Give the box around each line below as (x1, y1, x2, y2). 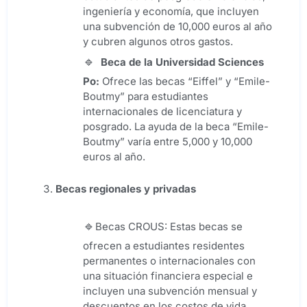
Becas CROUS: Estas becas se (95, 220, 243, 233)
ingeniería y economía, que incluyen (83, 5, 259, 18)
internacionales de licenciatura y (83, 105, 242, 118)
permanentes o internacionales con (83, 254, 256, 267)
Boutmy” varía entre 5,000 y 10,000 (83, 135, 252, 148)
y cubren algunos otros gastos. (83, 35, 233, 48)
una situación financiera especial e (83, 269, 253, 282)
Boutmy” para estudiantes (83, 90, 208, 103)
